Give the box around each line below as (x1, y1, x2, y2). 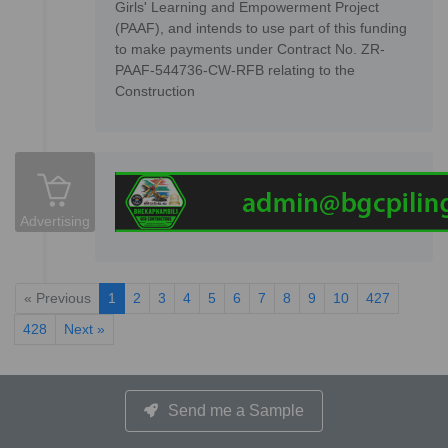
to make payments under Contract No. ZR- (115, 41, 385, 58)
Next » (64, 321, 105, 338)
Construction (115, 83, 195, 100)
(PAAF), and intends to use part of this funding (115, 20, 407, 37)
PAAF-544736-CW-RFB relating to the (115, 62, 355, 79)
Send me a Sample (168, 402, 304, 420)
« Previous (24, 290, 91, 307)
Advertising (20, 213, 90, 230)
